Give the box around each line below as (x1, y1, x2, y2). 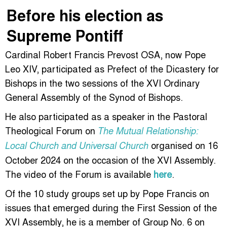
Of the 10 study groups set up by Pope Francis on (5, 186, 209, 200)
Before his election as (7, 4, 163, 26)
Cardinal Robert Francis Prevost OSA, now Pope (5, 47, 206, 61)
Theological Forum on (5, 123, 98, 137)
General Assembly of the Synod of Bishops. (5, 90, 183, 103)
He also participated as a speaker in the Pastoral (5, 109, 207, 123)
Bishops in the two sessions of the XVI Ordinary (5, 75, 200, 89)
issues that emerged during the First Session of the (5, 200, 217, 214)
